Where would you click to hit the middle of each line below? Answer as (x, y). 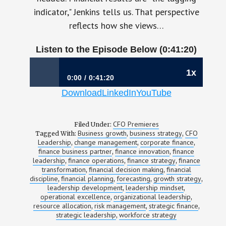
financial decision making (126, 169)
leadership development (85, 188)
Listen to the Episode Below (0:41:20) (117, 49)
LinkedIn (119, 93)
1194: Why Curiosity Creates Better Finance (117, 99)
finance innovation (143, 151)
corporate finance (167, 142)
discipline (44, 179)
